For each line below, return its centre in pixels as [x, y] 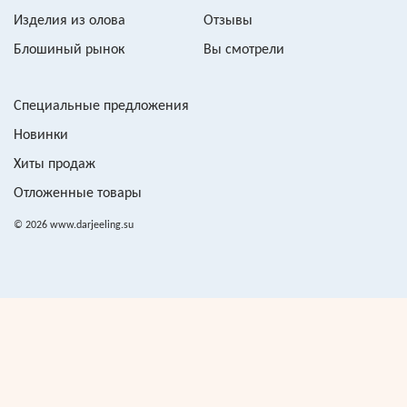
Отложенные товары [78, 193]
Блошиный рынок [69, 50]
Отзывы [228, 20]
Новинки [41, 135]
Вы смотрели [244, 50]
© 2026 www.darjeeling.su [74, 225]
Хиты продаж [55, 164]
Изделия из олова [69, 20]
